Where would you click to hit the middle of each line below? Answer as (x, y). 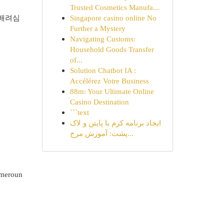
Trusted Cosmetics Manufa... (114, 7)
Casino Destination (99, 102)
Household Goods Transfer (112, 49)
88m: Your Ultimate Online (112, 91)
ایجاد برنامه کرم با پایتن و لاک (115, 123)
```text (79, 112)
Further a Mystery (97, 28)
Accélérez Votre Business (109, 81)
